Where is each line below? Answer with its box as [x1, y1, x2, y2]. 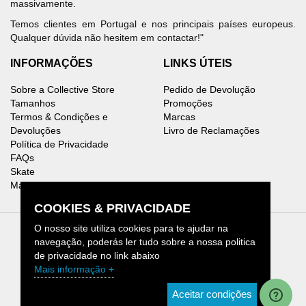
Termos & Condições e [10, 111, 108, 123]
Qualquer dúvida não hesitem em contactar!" [10, 32, 204, 44]
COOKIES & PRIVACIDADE [34, 201, 191, 215]
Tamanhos [10, 98, 55, 109]
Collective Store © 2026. [98, 263, 208, 275]
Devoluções [10, 125, 61, 137]
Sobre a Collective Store [10, 84, 115, 96]
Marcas [163, 111, 195, 123]
